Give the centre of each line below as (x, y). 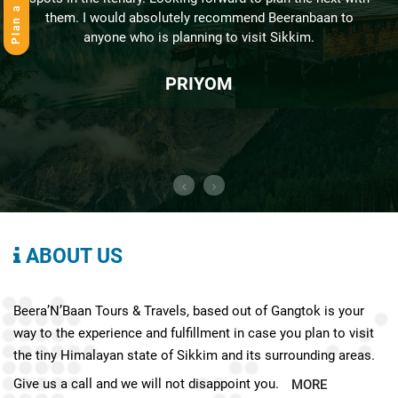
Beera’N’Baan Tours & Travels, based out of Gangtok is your (189, 311)
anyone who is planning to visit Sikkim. (199, 38)
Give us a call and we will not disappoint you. (148, 384)
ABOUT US (72, 257)
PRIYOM (199, 84)
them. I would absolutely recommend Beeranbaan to (199, 18)
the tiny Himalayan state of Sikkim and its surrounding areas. (194, 356)
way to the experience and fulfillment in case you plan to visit (194, 334)
